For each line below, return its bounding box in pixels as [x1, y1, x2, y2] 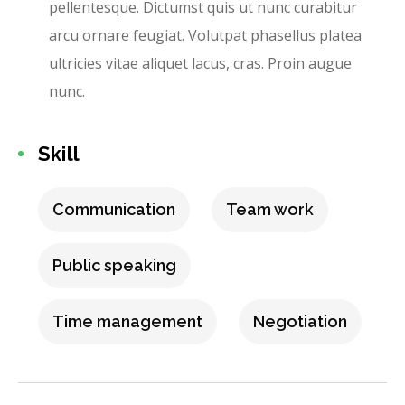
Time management [52, 312, 202, 332]
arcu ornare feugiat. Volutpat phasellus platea [49, 25, 362, 46]
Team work [226, 200, 314, 220]
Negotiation [253, 312, 347, 332]
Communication [52, 200, 175, 220]
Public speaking [52, 256, 176, 276]
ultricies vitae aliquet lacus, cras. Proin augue [49, 53, 352, 74]
